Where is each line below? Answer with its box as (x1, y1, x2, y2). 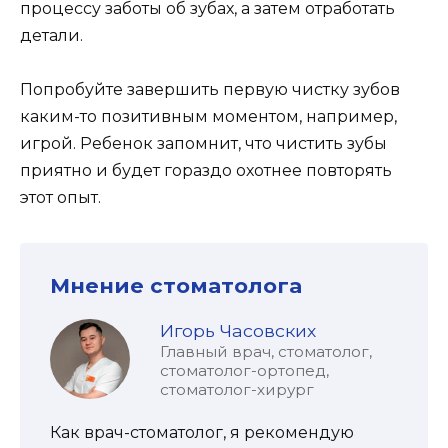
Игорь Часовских (160, 319, 316, 341)
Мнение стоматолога (50, 272, 302, 298)
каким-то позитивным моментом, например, (20, 106, 397, 126)
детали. (20, 25, 83, 45)
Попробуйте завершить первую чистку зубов (20, 79, 400, 99)
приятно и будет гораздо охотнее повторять (20, 160, 392, 180)
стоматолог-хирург (160, 379, 314, 399)
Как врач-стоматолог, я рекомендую (50, 423, 354, 443)
